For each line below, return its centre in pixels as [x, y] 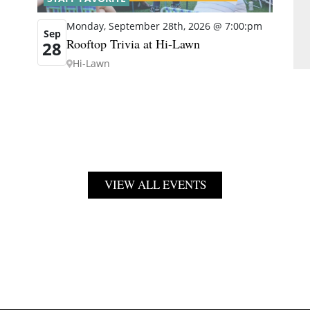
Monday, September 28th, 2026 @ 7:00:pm [164, 26]
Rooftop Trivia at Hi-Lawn [133, 44]
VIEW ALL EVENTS [155, 185]
